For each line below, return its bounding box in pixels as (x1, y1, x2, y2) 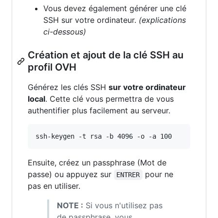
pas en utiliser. (28, 181, 80, 191)
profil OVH (28, 61, 76, 73)
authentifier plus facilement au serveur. (28, 105, 170, 115)
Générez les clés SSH (28, 82, 109, 92)
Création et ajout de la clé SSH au (28, 49, 183, 61)
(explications (139, 15, 186, 25)
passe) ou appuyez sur (28, 169, 114, 179)
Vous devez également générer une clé (43, 3, 186, 13)
